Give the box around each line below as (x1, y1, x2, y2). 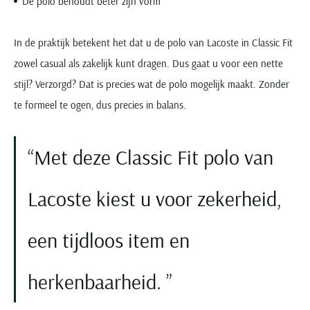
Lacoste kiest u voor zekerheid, (28, 185, 282, 212)
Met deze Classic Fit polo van (34, 144, 273, 171)
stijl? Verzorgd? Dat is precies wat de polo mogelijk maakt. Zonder (14, 77, 289, 91)
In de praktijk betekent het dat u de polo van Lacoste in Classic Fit (14, 36, 293, 50)
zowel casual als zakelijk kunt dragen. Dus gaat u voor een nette (14, 57, 283, 71)
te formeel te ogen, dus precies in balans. (14, 98, 186, 112)
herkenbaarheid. (28, 268, 166, 295)
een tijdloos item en (28, 227, 190, 254)
